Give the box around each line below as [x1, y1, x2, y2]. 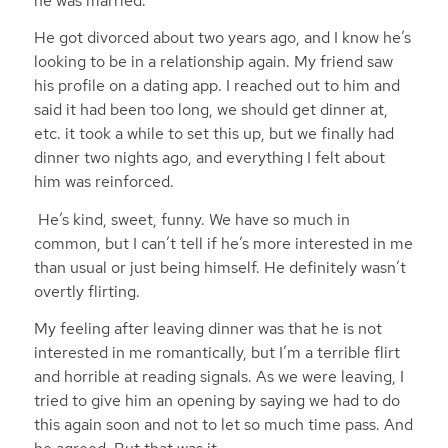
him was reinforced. [33, 171, 174, 193]
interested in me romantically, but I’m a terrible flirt [33, 342, 400, 364]
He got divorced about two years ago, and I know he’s [33, 27, 411, 49]
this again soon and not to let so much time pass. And [33, 414, 413, 436]
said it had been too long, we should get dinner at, [33, 99, 388, 121]
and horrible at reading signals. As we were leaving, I [33, 366, 404, 388]
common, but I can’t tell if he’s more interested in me [33, 232, 413, 254]
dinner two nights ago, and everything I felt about [33, 147, 385, 169]
